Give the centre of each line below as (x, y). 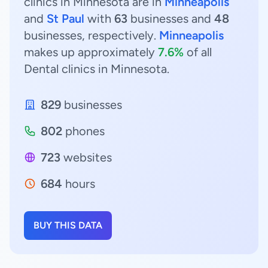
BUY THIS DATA (68, 225)
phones (83, 131)
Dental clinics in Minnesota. (97, 69)
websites (86, 157)
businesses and (171, 19)
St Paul (66, 19)
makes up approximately (91, 52)
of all (198, 52)
